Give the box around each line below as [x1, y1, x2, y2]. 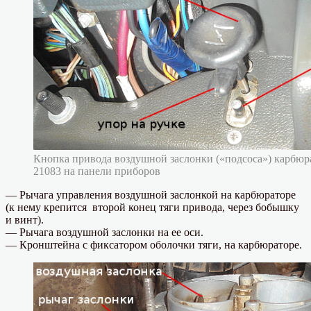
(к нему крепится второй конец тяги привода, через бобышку [6, 201, 299, 214]
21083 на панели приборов [33, 165, 160, 178]
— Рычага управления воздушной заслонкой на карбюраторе [6, 189, 296, 201]
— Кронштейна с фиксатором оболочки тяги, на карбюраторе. [6, 239, 302, 251]
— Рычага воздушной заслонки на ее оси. [6, 226, 203, 239]
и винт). [6, 214, 44, 226]
